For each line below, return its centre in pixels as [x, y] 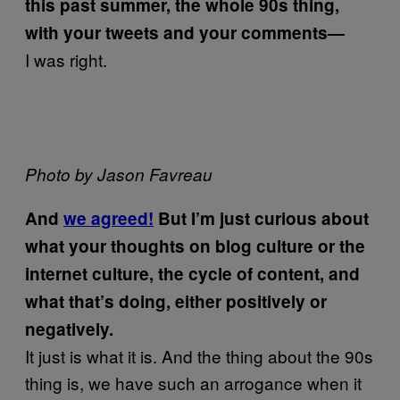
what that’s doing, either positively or [176, 301]
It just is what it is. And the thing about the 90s [199, 356]
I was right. [66, 59]
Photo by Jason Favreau [119, 174]
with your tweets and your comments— [185, 33]
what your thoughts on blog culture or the [195, 246]
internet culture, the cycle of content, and [192, 274]
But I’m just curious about [261, 218]
